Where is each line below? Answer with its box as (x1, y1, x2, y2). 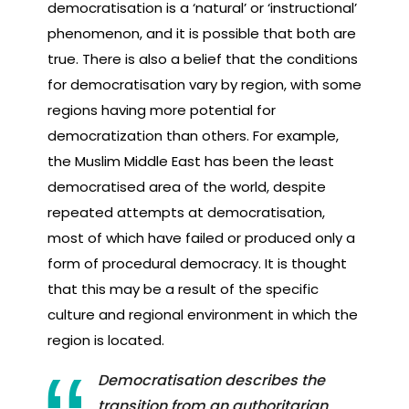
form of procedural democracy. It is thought (47, 253, 347, 273)
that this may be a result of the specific (47, 278, 319, 299)
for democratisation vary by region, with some (47, 74, 362, 94)
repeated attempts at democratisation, (47, 202, 325, 222)
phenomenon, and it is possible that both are (47, 23, 356, 43)
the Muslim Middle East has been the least (47, 151, 334, 171)
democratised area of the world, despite (47, 176, 326, 196)
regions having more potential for (47, 100, 276, 120)
